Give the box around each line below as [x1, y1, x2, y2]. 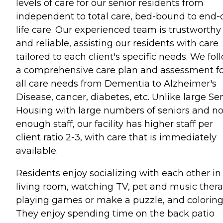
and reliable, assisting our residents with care [16, 37, 219, 49]
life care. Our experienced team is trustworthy [16, 24, 221, 35]
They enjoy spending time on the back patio [16, 208, 215, 219]
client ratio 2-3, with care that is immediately [16, 131, 217, 143]
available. [16, 145, 58, 156]
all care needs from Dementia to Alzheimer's [16, 78, 217, 89]
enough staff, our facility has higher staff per [16, 118, 213, 129]
